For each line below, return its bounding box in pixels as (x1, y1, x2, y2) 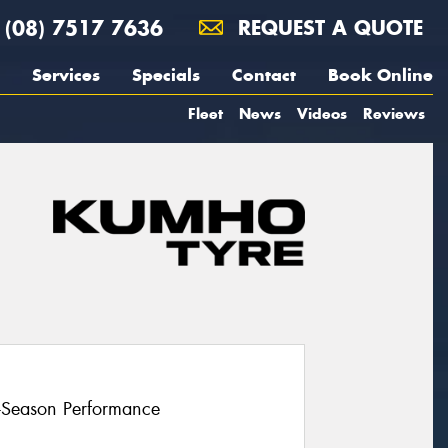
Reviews (363, 104, 425, 123)
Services (32, 64, 100, 86)
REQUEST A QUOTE (231, 15, 423, 40)
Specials (132, 64, 200, 86)
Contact (232, 64, 296, 86)
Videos (297, 104, 347, 123)
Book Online (328, 64, 433, 86)
